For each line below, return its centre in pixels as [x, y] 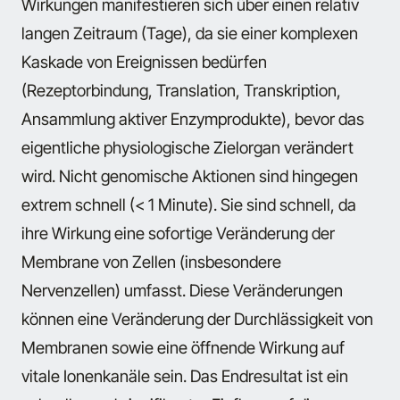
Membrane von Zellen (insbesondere [151, 262]
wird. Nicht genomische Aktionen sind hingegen [190, 176]
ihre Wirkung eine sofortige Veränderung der [178, 233]
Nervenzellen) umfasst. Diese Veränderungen [182, 291]
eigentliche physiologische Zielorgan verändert [187, 148]
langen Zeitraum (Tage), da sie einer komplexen [190, 33]
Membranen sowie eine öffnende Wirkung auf [183, 348]
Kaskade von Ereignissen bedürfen [144, 62]
